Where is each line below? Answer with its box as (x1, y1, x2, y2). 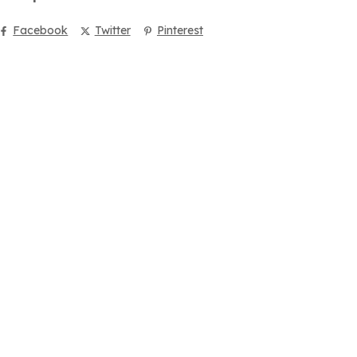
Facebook (13, 23, 69, 38)
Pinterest (156, 23, 203, 38)
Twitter (94, 23, 131, 38)
